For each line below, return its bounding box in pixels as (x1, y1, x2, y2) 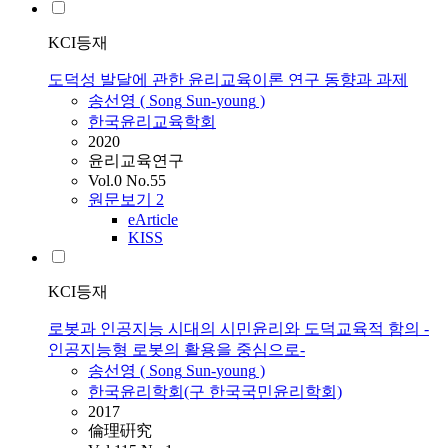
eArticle (128, 211, 178, 229)
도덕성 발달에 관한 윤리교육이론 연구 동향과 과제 (48, 71, 408, 89)
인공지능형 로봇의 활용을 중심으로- (48, 341, 305, 359)
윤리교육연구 (88, 152, 184, 170)
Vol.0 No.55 (88, 172, 166, 190)
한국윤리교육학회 (88, 113, 216, 131)
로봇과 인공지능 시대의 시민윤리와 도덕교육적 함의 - (48, 320, 429, 338)
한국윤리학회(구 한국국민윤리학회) (88, 383, 342, 401)
